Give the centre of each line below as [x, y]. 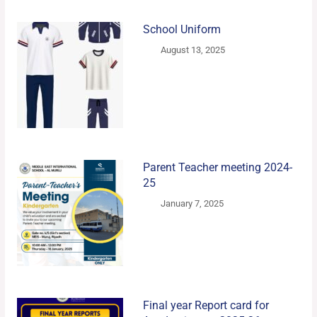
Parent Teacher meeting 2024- [217, 168]
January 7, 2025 [192, 204]
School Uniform [181, 30]
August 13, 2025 [193, 50]
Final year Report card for [206, 306]
